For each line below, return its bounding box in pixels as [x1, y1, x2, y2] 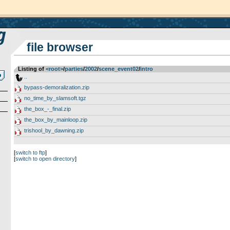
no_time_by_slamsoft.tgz [24, 95, 86, 101]
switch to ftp [15, 149, 45, 156]
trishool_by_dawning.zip [24, 127, 84, 133]
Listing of [17, 66, 46, 72]
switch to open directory [15, 156, 75, 162]
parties [64, 66, 83, 72]
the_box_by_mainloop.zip [24, 117, 87, 123]
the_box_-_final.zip [24, 106, 71, 112]
